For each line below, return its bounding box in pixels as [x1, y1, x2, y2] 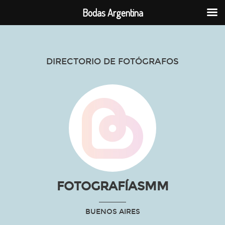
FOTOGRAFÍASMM [56, 179, 169, 193]
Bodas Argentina [82, 6, 143, 19]
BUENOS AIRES [85, 207, 140, 216]
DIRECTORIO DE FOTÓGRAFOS [46, 56, 179, 67]
